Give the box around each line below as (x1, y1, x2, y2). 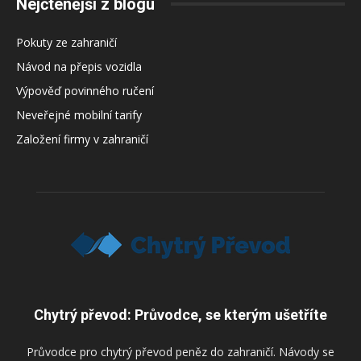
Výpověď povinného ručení (16, 82, 154, 98)
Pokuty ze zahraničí (16, 34, 117, 50)
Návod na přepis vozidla (16, 58, 142, 74)
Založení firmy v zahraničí (16, 131, 148, 147)
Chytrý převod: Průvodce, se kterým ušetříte (34, 305, 327, 323)
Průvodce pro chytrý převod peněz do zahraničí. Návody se (27, 343, 334, 359)
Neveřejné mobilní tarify (16, 106, 142, 122)
